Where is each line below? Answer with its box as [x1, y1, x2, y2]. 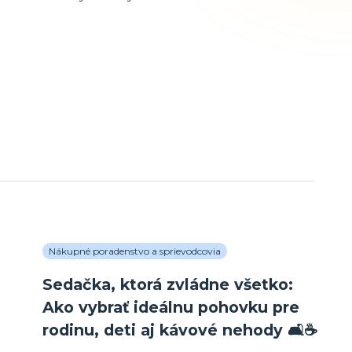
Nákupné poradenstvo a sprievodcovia [49, 245, 222, 258]
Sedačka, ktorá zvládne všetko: [42, 275, 294, 295]
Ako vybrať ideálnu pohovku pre [42, 298, 300, 317]
